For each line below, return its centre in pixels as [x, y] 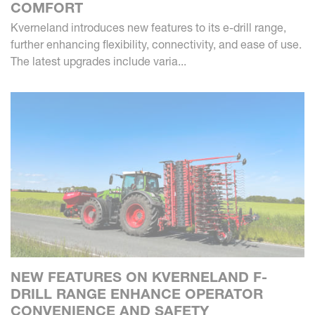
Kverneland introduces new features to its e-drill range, [148, 27]
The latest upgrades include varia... [98, 61]
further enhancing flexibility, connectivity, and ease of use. [156, 44]
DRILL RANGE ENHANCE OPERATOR [137, 294]
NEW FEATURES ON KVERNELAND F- [139, 277]
